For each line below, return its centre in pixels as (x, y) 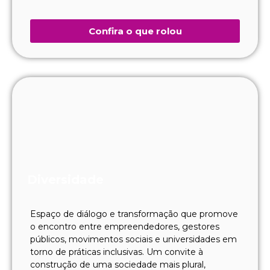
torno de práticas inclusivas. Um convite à (117, 252)
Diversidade (65, 179)
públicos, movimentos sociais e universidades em (133, 239)
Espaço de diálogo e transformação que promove (134, 214)
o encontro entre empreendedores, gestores (125, 226)
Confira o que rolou (135, 31)
